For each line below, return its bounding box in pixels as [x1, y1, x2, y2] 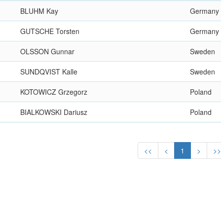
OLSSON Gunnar [20, 46, 75, 56]
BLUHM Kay [20, 6, 59, 16]
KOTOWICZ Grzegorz [20, 87, 88, 97]
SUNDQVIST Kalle [20, 67, 78, 76]
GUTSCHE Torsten [20, 26, 80, 36]
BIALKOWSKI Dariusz [20, 107, 88, 117]
